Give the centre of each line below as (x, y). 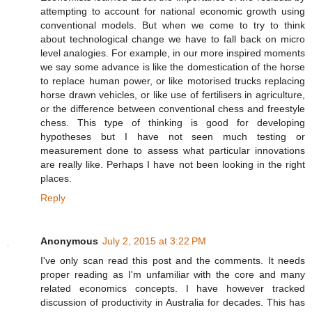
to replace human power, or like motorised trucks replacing (173, 81)
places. (56, 179)
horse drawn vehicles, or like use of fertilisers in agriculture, (173, 95)
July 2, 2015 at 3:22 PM (154, 241)
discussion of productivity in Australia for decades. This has (173, 303)
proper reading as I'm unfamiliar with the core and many (173, 275)
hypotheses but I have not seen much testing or (173, 137)
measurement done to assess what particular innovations (173, 151)
